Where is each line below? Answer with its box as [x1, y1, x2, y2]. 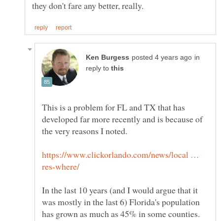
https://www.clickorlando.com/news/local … [42, 148, 199, 161]
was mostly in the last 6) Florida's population [42, 196, 200, 208]
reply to [86, 65, 111, 73]
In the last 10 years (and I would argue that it [42, 184, 198, 196]
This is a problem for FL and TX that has [42, 101, 185, 113]
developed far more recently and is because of [42, 113, 203, 125]
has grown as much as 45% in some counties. [42, 208, 203, 220]
